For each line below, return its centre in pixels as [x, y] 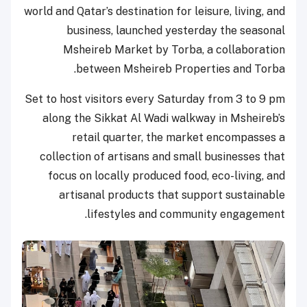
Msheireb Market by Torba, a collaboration [174, 50]
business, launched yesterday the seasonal [176, 31]
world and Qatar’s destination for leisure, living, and [155, 12]
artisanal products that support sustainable [172, 195]
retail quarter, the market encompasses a [179, 138]
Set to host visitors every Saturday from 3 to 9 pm [155, 99]
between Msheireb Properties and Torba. [181, 69]
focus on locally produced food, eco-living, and [167, 176]
